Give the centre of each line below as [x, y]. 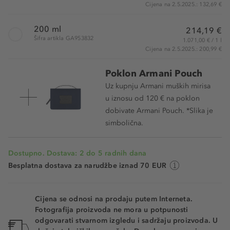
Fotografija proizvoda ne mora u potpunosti [112, 209]
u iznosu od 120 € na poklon [152, 98]
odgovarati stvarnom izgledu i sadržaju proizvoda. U [127, 220]
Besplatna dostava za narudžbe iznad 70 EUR [88, 165]
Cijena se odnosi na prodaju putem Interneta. [114, 199]
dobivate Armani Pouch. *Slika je [159, 110]
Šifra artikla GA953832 [64, 38]
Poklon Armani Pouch [154, 73]
